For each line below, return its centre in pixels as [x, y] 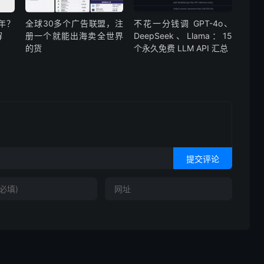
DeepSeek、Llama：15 [183, 36]
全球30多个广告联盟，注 [74, 24]
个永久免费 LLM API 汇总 [181, 48]
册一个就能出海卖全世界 [74, 36]
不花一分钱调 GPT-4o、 [183, 24]
